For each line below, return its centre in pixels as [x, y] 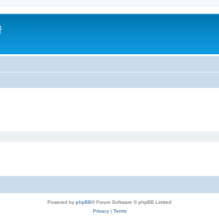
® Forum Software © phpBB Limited [131, 202]
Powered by [62, 202]
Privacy [101, 211]
